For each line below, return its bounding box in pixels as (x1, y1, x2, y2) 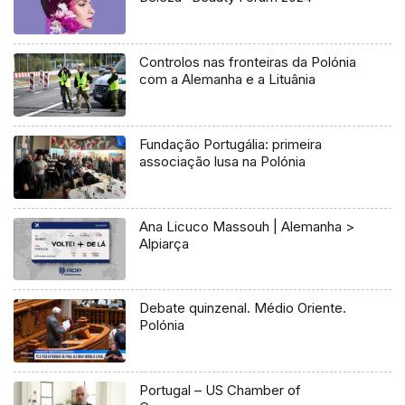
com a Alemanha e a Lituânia (139, 70, 316, 88)
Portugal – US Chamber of (139, 381, 302, 400)
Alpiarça (139, 234, 190, 252)
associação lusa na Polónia (139, 152, 306, 170)
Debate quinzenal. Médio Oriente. (139, 299, 347, 317)
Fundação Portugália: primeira (139, 135, 323, 153)
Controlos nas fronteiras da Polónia (139, 52, 357, 71)
